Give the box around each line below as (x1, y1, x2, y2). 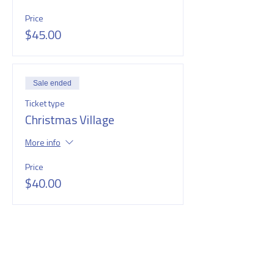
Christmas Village (25, 110, 114, 130)
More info (25, 136, 61, 149)
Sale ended (33, 79, 72, 88)
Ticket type (25, 97, 65, 110)
